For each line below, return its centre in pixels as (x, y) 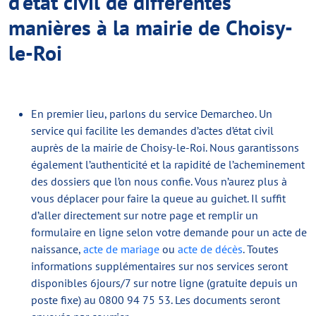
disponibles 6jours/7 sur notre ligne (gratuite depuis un (164, 283)
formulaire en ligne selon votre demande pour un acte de (169, 232)
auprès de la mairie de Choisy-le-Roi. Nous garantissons (165, 147)
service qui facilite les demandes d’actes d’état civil (152, 130)
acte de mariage (121, 249)
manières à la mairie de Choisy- (151, 27)
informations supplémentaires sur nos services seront (159, 266)
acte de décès (210, 249)
